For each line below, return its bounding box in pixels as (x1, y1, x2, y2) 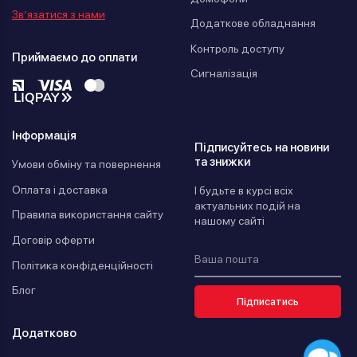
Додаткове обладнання (190, 17, 316, 30)
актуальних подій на (194, 199, 300, 213)
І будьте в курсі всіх (194, 184, 293, 198)
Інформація (12, 128, 76, 143)
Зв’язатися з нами (12, 8, 105, 22)
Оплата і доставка (12, 182, 108, 196)
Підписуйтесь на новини (194, 140, 329, 155)
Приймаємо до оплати (12, 50, 137, 65)
